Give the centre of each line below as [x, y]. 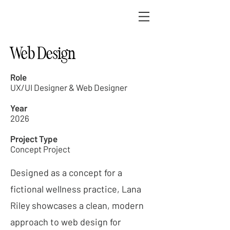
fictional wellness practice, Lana [76, 189]
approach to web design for [66, 222]
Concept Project [40, 149]
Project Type [34, 139]
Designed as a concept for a [66, 172]
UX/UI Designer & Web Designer [69, 87]
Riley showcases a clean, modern [77, 205]
